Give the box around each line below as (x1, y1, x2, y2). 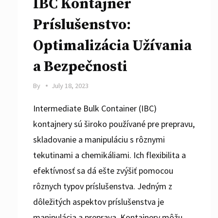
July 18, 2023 (52, 81, 89, 90)
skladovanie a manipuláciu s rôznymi (33, 133, 165, 145)
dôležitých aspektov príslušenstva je (33, 196, 164, 207)
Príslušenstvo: (33, 15, 131, 34)
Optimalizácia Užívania (33, 36, 192, 55)
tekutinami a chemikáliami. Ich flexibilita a (33, 149, 186, 161)
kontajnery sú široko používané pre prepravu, (33, 118, 195, 129)
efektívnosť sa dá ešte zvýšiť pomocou (33, 164, 173, 176)
